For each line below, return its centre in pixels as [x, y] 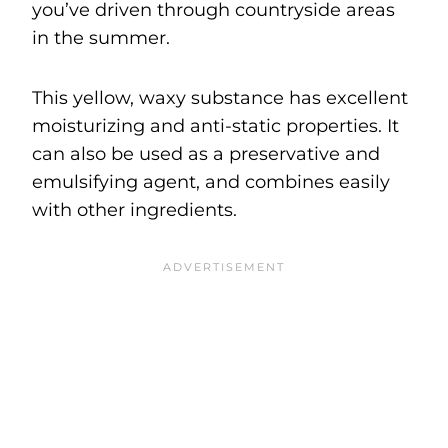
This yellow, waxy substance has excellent [220, 97]
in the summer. [101, 37]
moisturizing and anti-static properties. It [215, 125]
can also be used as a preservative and [206, 153]
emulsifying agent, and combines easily [211, 181]
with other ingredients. [137, 209]
